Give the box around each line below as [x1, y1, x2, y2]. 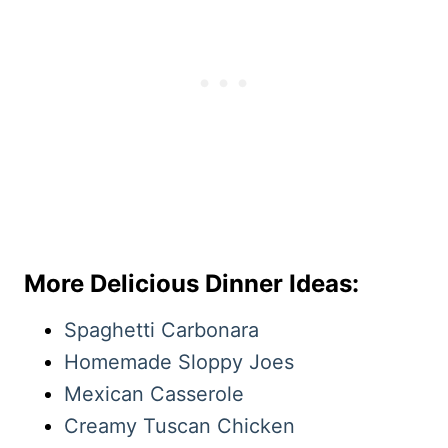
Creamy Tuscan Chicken [64, 414, 295, 439]
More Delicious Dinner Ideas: [24, 269, 359, 299]
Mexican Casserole [64, 382, 244, 407]
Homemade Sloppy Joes [64, 350, 294, 375]
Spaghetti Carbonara [64, 318, 259, 343]
